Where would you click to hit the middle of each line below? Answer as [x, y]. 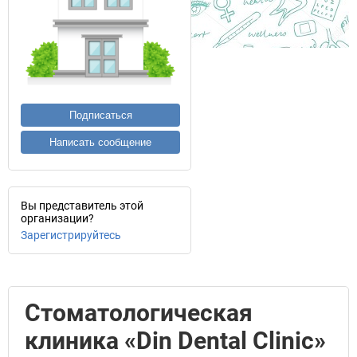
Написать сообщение [100, 142]
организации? [57, 218]
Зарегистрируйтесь [71, 235]
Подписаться [100, 115]
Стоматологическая [139, 313]
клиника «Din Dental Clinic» [175, 341]
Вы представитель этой [82, 206]
